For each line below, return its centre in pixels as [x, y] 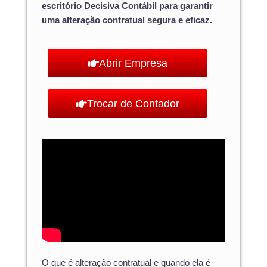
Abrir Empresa [133, 63]
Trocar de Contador [133, 103]
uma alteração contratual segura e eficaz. [127, 21]
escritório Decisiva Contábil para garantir [127, 6]
